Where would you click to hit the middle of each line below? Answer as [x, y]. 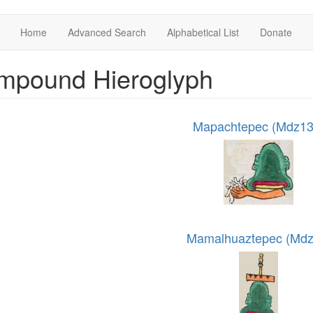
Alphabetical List [203, 32]
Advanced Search [107, 32]
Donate [276, 32]
